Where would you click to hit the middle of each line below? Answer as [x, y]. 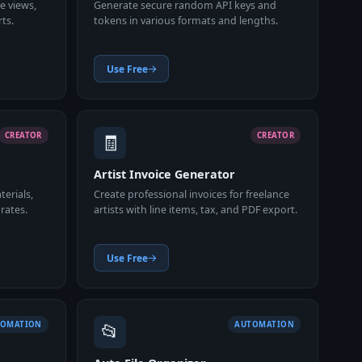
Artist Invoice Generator [165, 175]
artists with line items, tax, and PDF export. [196, 209]
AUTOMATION [265, 324]
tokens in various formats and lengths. [186, 21]
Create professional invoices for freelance [192, 194]
